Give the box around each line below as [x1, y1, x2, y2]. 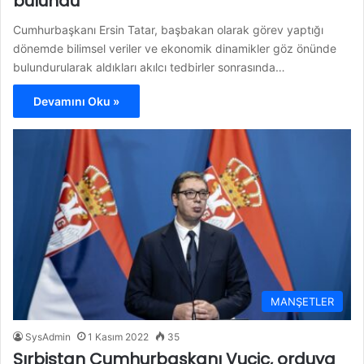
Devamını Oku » [33, 93, 119, 108]
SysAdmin [25, 330, 71, 343]
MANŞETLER [271, 294, 334, 308]
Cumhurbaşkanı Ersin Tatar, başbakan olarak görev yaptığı [13, 22, 323, 37]
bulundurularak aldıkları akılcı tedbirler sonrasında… [13, 59, 285, 74]
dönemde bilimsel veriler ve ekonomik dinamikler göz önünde [13, 41, 336, 55]
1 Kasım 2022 [88, 330, 149, 343]
